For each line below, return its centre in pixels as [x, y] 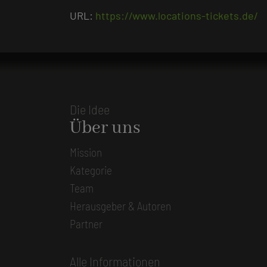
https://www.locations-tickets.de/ [177, 15]
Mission [86, 152]
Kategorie [91, 170]
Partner [86, 223]
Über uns [105, 128]
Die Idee [90, 109]
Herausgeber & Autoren [120, 206]
